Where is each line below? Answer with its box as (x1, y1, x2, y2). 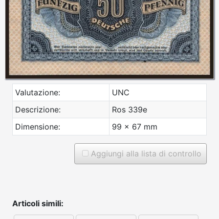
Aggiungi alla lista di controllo (88, 148, 201, 158)
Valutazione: (15, 87, 60, 97)
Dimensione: (15, 121, 60, 131)
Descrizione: (15, 104, 61, 114)
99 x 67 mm (112, 121, 157, 131)
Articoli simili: (12, 198, 64, 208)
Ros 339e (112, 104, 147, 114)
